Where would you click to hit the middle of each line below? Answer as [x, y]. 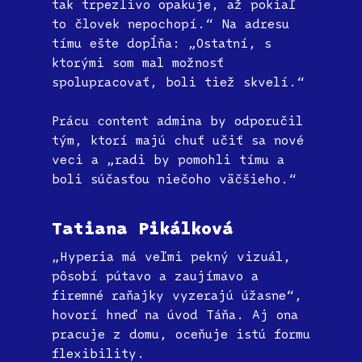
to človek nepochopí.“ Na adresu [170, 24]
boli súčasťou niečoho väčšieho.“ [174, 179]
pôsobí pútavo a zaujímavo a [155, 276]
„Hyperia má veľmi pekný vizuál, [171, 257]
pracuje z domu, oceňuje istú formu [181, 334]
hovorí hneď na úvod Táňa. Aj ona [175, 315]
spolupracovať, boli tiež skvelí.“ [178, 82]
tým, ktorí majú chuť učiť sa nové [178, 140]
